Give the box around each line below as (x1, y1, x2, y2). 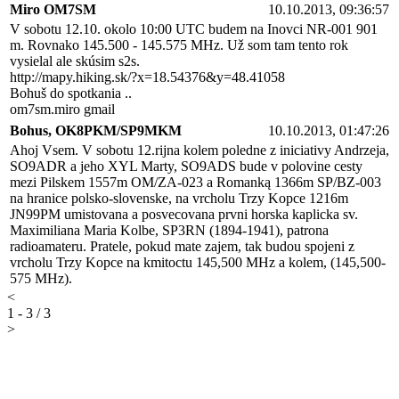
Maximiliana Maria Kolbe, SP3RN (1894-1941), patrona (10, 222, 329, 238)
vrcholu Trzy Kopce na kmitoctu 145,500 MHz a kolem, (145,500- (10, 254, 386, 270)
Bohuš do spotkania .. (10, 85, 132, 101)
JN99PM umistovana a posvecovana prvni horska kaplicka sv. (10, 206, 358, 222)
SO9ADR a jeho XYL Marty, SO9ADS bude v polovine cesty (10, 158, 362, 174)
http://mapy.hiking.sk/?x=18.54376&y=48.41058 (10, 69, 285, 85)
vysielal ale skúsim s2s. (10, 53, 140, 69)
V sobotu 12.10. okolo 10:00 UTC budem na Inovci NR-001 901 (10, 20, 378, 37)
